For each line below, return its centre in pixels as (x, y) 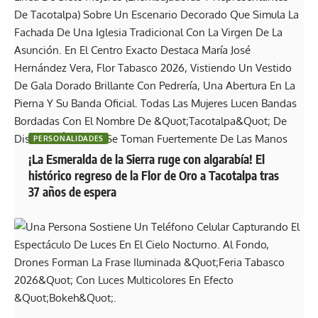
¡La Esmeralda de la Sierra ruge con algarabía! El (147, 159)
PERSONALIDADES (69, 139)
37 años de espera (73, 192)
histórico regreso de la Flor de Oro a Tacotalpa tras (154, 176)
